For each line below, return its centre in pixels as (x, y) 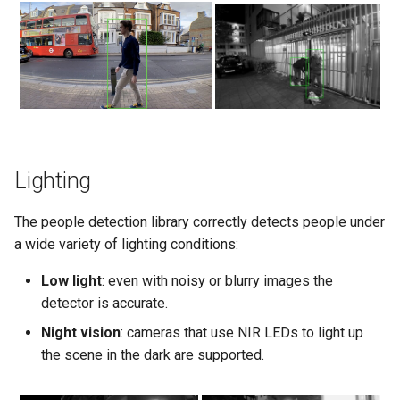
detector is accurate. (104, 304)
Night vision (81, 333)
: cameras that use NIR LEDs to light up (242, 333)
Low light (71, 281)
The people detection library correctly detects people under (200, 222)
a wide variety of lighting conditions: (126, 245)
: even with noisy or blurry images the (217, 281)
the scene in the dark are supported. (153, 355)
